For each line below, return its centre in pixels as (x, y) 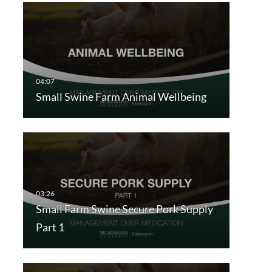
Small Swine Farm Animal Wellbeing (121, 97)
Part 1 (50, 227)
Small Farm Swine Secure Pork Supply (124, 209)
